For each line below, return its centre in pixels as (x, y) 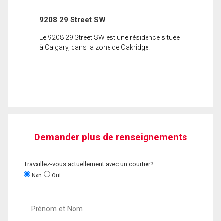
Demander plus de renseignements (110, 137)
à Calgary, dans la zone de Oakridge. (95, 47)
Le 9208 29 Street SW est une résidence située (110, 37)
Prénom (36, 202)
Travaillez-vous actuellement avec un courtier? (89, 164)
